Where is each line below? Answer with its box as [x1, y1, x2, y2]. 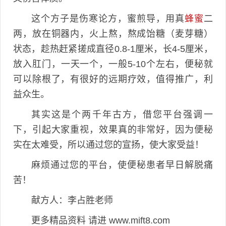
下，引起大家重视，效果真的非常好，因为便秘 [13, 125, 213, 135]
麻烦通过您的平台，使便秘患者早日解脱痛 [31, 160, 213, 171]
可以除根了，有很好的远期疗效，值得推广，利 [13, 74, 213, 85]
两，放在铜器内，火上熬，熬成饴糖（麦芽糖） [13, 29, 213, 39]
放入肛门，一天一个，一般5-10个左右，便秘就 [13, 59, 213, 70]
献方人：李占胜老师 [31, 195, 113, 206]
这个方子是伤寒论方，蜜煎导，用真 [31, 14, 185, 24]
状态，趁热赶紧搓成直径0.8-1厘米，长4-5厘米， [13, 44, 213, 54]
